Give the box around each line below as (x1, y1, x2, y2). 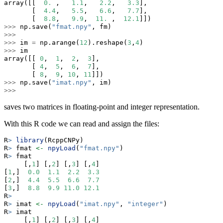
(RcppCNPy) (44, 136, 84, 144)
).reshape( (88, 39, 127, 47)
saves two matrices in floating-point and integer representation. (4, 103, 200, 111)
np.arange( (36, 39, 80, 47)
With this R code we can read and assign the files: (4, 119, 159, 128)
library (16, 136, 44, 144)
